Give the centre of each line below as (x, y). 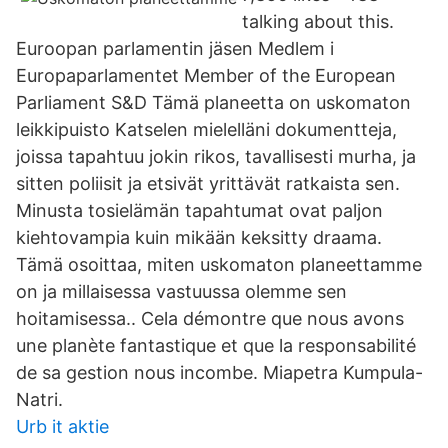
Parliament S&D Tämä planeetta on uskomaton (213, 102)
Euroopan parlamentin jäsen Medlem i (175, 48)
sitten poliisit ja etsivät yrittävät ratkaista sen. (208, 183)
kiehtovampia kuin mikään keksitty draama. (199, 237)
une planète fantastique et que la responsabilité (216, 345)
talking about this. (318, 21)
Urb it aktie (62, 426)
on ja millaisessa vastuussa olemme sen (181, 291)
